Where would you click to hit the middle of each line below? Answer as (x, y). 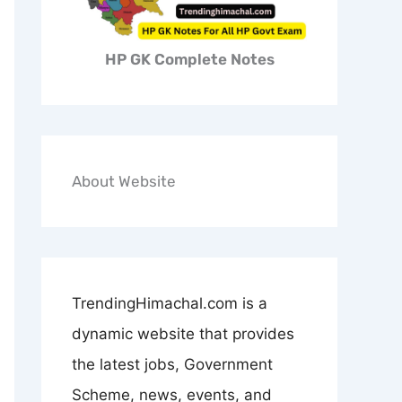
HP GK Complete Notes (189, 59)
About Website (124, 181)
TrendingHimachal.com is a (170, 303)
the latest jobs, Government (172, 364)
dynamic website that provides (183, 334)
